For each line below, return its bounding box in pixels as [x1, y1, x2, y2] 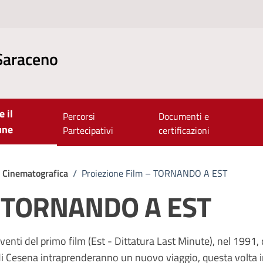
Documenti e [159, 109, 210, 123]
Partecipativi [62, 123, 113, 137]
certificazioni [159, 123, 210, 137]
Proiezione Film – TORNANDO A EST [82, 166, 227, 180]
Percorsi [62, 109, 95, 123]
